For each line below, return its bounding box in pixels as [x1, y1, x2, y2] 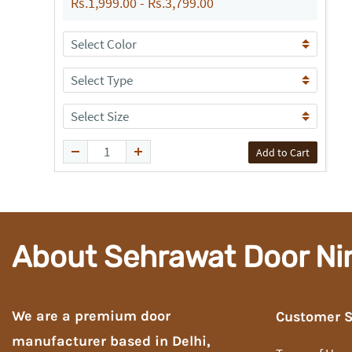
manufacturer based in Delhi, [12, 332, 211, 350]
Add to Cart [256, 145, 310, 159]
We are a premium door [12, 307, 170, 324]
